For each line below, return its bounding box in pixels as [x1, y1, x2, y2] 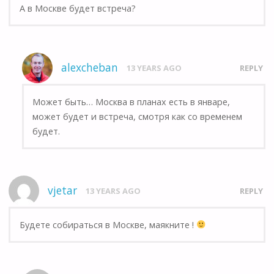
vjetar [48, 183, 78, 198]
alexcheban [61, 61, 118, 75]
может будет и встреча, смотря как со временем [32, 110, 243, 122]
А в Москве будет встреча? [19, 2, 136, 14]
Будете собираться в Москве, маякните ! [19, 218, 196, 231]
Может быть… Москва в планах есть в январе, [32, 95, 231, 108]
